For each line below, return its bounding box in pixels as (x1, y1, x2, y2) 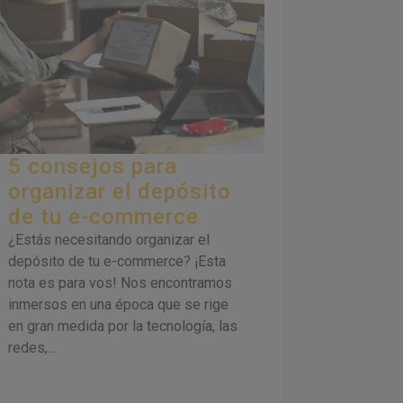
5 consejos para (7, 154, 177, 180)
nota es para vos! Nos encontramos (7, 274, 232, 292)
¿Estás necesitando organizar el (7, 231, 210, 249)
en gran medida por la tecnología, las (7, 318, 237, 336)
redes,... (7, 339, 56, 357)
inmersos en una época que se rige (7, 296, 228, 314)
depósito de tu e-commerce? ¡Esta (7, 253, 226, 271)
